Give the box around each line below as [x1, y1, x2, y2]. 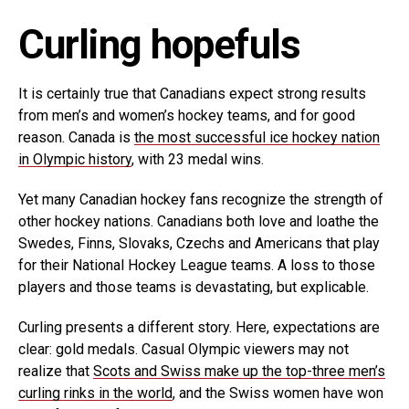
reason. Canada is [18, 129, 134, 147]
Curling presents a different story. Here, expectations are [18, 319, 380, 337]
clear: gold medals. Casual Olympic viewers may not [18, 341, 349, 359]
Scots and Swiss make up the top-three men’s [93, 362, 385, 381]
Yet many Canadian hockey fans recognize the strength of [18, 191, 383, 209]
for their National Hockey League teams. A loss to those [18, 257, 375, 275]
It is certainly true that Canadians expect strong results [18, 85, 366, 103]
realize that [18, 362, 93, 381]
